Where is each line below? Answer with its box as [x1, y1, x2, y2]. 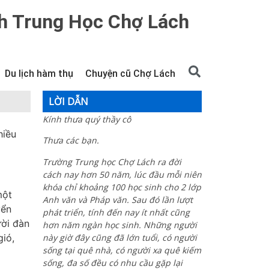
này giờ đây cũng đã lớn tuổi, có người [43, 231, 197, 243]
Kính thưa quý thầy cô [43, 113, 131, 125]
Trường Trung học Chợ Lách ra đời [43, 156, 181, 168]
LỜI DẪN [49, 95, 88, 108]
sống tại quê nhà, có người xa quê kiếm [43, 244, 201, 256]
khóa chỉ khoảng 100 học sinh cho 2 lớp [43, 181, 201, 193]
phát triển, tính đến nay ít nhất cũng [43, 206, 190, 218]
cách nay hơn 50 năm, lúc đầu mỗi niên [43, 168, 202, 180]
